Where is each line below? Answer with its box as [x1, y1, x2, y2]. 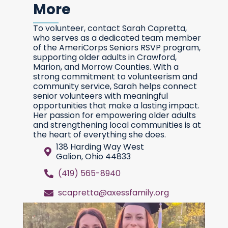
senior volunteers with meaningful [33, 90, 168, 102]
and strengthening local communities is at [33, 119, 201, 131]
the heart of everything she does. [33, 129, 166, 140]
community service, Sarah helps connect [33, 80, 197, 92]
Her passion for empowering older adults [33, 109, 196, 121]
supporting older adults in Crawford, [33, 51, 177, 63]
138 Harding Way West [55, 141, 144, 153]
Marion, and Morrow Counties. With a [33, 61, 179, 73]
